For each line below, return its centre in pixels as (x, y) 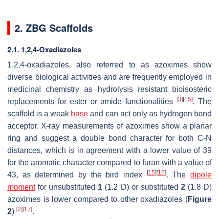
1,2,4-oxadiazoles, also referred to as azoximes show (109, 65)
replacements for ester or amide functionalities (92, 102)
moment (21, 187)
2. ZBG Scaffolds (54, 28)
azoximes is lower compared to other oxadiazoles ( (98, 199)
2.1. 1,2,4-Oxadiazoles (44, 50)
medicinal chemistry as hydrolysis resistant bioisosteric (109, 89)
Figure (200, 199)
